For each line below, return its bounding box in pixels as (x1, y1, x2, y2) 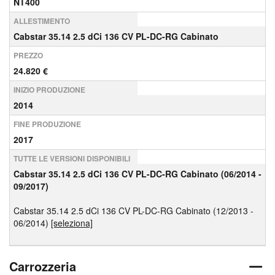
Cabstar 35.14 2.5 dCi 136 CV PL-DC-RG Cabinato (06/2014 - (14, 168, 261, 180)
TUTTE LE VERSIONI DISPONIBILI (14, 153, 130, 164)
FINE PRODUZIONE (14, 118, 81, 130)
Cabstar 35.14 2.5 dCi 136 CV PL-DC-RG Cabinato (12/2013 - (14, 204, 254, 217)
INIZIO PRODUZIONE (14, 84, 85, 95)
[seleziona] (51, 217, 93, 229)
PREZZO (14, 50, 43, 61)
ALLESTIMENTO (14, 15, 70, 26)
